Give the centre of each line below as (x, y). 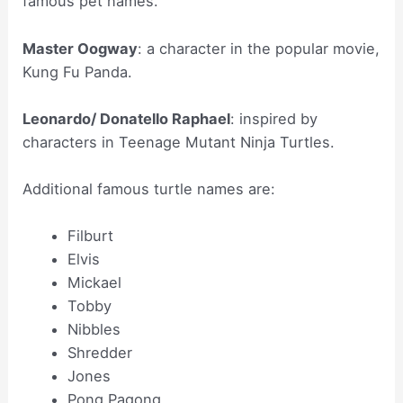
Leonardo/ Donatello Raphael (127, 118)
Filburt (90, 236)
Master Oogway (81, 48)
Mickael (94, 283)
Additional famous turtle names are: (149, 189)
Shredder (99, 353)
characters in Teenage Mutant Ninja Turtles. (179, 142)
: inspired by (274, 118)
